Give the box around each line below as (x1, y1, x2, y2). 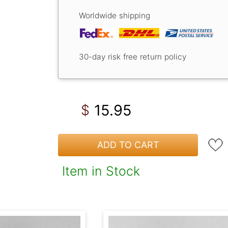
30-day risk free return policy (79, 51, 186, 62)
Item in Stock (62, 163, 140, 179)
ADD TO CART (97, 139, 159, 151)
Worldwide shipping (79, 10, 150, 20)
